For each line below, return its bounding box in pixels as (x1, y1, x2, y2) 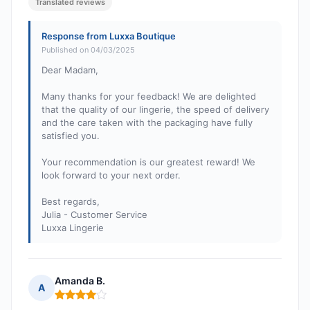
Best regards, (42, 196, 100, 208)
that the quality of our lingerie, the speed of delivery (42, 104, 269, 116)
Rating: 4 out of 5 (54, 293, 138, 307)
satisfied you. (42, 130, 100, 142)
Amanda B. (55, 275, 105, 287)
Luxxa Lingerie (42, 222, 104, 234)
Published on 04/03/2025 (42, 45, 135, 55)
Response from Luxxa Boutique (42, 30, 176, 42)
